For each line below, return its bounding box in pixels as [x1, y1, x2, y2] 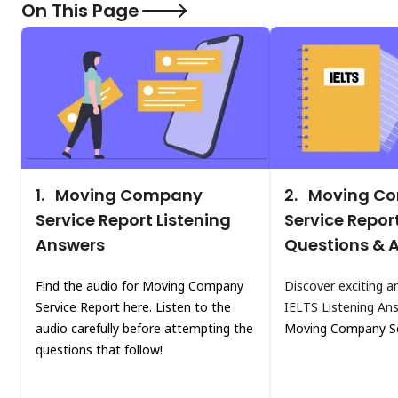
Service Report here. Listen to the [36, 298, 231, 315]
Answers [36, 234, 105, 256]
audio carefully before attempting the [36, 320, 253, 337]
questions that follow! [36, 341, 163, 358]
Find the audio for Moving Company [36, 277, 243, 294]
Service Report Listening [36, 209, 231, 231]
